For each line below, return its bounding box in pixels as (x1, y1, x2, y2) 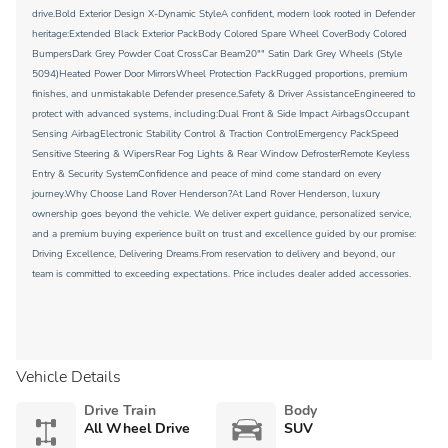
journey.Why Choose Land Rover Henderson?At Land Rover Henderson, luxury (32, 187, 380, 201)
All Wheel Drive (84, 419, 190, 438)
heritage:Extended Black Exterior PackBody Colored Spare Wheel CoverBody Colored (32, 27, 407, 41)
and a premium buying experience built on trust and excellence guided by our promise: (32, 227, 416, 241)
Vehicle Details (16, 366, 121, 388)
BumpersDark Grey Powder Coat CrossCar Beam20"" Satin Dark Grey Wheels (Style (32, 47, 402, 61)
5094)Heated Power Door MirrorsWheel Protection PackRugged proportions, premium (32, 67, 407, 81)
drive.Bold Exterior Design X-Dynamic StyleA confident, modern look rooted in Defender (32, 7, 415, 21)
